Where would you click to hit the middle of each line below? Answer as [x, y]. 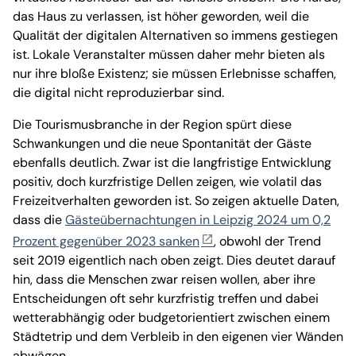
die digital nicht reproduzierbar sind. [118, 93]
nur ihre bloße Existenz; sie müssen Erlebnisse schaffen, [174, 74]
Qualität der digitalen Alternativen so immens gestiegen [175, 36]
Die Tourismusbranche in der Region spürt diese [152, 125]
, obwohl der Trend [267, 242]
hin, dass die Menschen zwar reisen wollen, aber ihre [164, 280]
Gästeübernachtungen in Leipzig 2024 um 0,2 [198, 220]
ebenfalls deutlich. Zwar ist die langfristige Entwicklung [172, 163]
